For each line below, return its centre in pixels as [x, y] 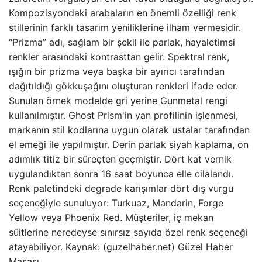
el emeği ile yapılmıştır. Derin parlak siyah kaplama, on [129, 144]
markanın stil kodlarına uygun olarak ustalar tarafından [129, 130]
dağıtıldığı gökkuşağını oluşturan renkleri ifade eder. [123, 86]
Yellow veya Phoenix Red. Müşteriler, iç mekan [111, 218]
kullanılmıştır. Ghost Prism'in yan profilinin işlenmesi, [123, 115]
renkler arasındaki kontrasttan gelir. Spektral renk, [119, 57]
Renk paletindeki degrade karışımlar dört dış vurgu [121, 188]
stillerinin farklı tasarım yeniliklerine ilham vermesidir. [125, 27]
